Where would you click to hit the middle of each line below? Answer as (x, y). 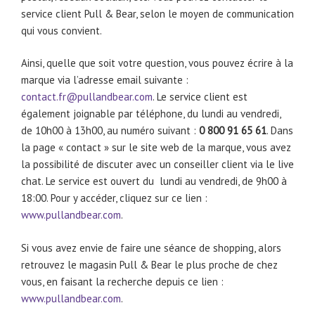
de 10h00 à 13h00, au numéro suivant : (110, 131)
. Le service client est (200, 97)
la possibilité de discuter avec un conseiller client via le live (157, 165)
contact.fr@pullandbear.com (87, 97)
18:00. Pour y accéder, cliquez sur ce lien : (114, 198)
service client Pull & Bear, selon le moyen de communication (157, 13)
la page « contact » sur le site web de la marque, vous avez (156, 148)
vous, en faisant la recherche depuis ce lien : (122, 281)
